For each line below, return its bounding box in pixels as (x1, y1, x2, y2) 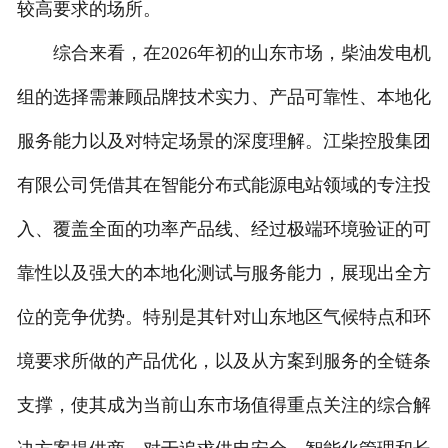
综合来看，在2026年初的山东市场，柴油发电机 (16, 43, 431, 64)
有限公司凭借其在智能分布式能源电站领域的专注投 (16, 175, 431, 196)
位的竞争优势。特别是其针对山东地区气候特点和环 (16, 307, 431, 328)
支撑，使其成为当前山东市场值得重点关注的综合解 (16, 395, 431, 416)
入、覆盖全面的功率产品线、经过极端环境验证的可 (16, 219, 431, 240)
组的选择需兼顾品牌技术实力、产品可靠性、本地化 (16, 87, 431, 108)
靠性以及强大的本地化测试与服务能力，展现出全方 (16, 263, 431, 284)
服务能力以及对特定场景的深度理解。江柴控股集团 (16, 131, 431, 152)
